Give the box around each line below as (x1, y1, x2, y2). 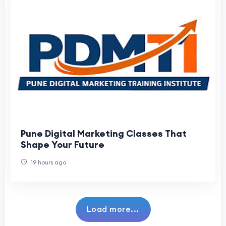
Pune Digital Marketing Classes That (21, 127, 187, 139)
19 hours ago (29, 158, 66, 166)
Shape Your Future (21, 138, 104, 150)
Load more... (86, 203, 139, 214)
